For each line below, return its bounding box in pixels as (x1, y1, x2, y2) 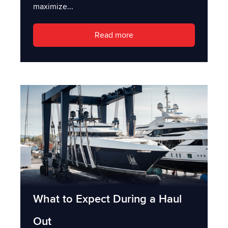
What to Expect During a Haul (33, 192, 182, 206)
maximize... (33, 1, 73, 12)
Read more (95, 30, 133, 41)
